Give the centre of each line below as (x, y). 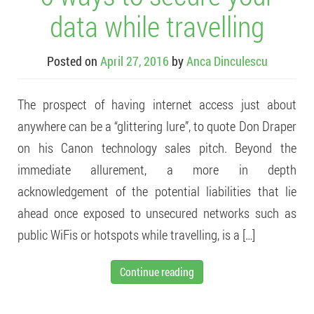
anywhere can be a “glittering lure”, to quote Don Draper (157, 126)
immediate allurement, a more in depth (157, 169)
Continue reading (157, 271)
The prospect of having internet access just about (157, 104)
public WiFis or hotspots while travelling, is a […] (136, 234)
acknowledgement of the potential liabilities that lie (157, 191)
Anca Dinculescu (227, 61)
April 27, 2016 (134, 61)
